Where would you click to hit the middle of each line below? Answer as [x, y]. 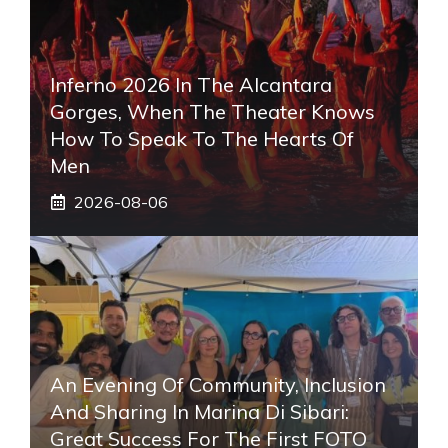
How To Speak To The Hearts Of [202, 138]
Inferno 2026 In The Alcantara [191, 84]
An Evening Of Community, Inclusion [218, 384]
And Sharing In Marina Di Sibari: [199, 411]
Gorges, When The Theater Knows [212, 111]
